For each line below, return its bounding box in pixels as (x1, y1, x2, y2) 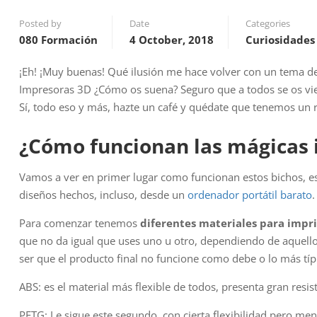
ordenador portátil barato (188, 188, 312, 202)
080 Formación (19, 33, 98, 47)
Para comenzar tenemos (19, 216, 140, 230)
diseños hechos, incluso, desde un (19, 188, 188, 202)
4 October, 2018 (129, 33, 214, 47)
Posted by (19, 17, 62, 30)
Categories (246, 17, 290, 30)
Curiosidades (246, 33, 315, 47)
